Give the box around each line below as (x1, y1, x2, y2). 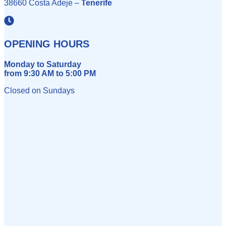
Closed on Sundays (4, 86, 75, 95)
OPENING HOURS (4, 38, 89, 49)
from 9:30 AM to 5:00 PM (4, 69, 96, 78)
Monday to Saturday (4, 60, 81, 69)
